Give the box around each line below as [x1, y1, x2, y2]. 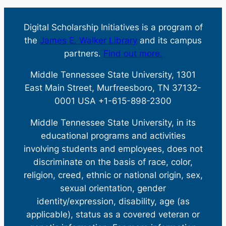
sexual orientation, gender [60, 183, 166, 194]
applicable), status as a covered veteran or [26, 209, 200, 220]
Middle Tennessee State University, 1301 [30, 70, 196, 80]
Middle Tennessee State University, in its [30, 118, 196, 128]
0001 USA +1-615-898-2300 [54, 96, 172, 106]
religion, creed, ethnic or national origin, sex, [23, 170, 203, 181]
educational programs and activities [40, 131, 186, 141]
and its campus [137, 35, 202, 45]
